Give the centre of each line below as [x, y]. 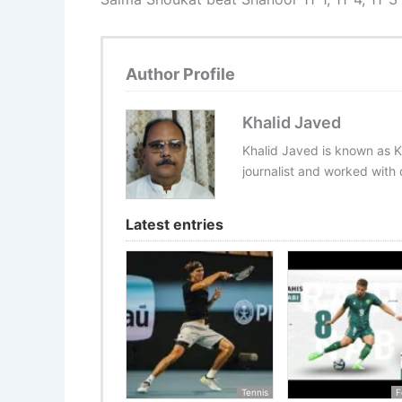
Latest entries [175, 225]
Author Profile [180, 74]
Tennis [255, 392]
